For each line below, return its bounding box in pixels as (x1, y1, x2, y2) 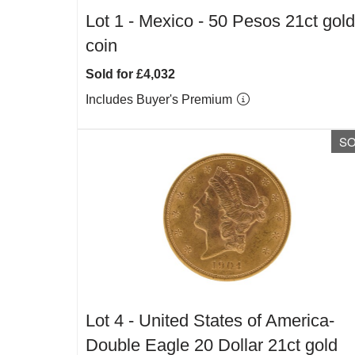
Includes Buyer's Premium (86, 93, 235, 106)
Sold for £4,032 (86, 67, 175, 81)
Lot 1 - (86, 11, 139, 31)
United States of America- (139, 311, 334, 330)
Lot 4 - (86, 311, 139, 330)
